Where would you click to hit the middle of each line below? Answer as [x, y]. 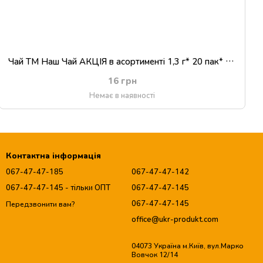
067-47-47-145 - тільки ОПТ [58, 187]
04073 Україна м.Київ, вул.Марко [188, 246]
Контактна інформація [53, 155]
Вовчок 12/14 [155, 254]
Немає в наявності [122, 95]
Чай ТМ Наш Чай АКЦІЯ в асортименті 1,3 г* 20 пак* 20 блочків [230, 61]
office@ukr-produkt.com [175, 219]
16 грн [122, 80]
